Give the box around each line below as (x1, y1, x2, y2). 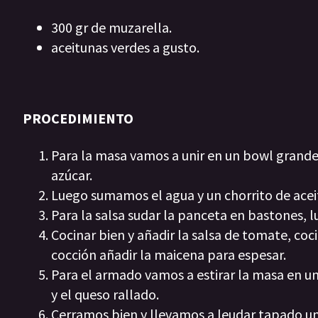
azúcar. (51, 166, 95, 185)
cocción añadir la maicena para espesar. (51, 246, 289, 264)
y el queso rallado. (51, 285, 159, 304)
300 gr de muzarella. (51, 18, 172, 37)
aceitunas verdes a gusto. (51, 38, 199, 57)
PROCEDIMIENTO (23, 109, 133, 128)
